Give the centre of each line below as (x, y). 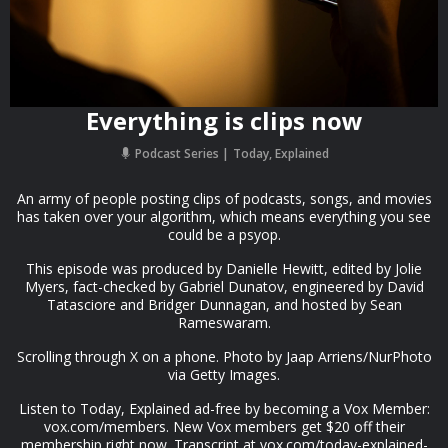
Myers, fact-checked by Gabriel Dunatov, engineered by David (224, 286)
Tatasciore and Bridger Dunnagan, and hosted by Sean (224, 304)
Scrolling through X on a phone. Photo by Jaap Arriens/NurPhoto (224, 356)
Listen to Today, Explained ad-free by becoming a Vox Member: (224, 408)
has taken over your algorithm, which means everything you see (224, 216)
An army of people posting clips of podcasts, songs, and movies (224, 198)
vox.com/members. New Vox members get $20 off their (224, 426)
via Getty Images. (224, 374)
